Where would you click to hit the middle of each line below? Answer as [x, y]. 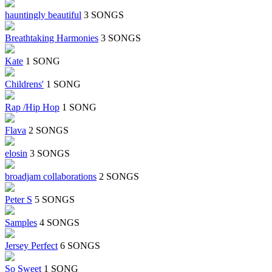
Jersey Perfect [31, 246]
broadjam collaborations [51, 177]
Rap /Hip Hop [32, 107]
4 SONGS [59, 223]
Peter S [19, 200]
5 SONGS [55, 200]
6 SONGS [80, 246]
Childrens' [24, 84]
